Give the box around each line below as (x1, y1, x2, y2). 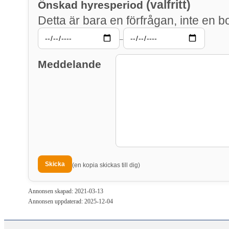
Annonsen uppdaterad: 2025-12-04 (28, 198, 113, 205)
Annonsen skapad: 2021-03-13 (28, 188, 103, 195)
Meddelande (38, 58, 101, 71)
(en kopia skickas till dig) (72, 162, 140, 169)
